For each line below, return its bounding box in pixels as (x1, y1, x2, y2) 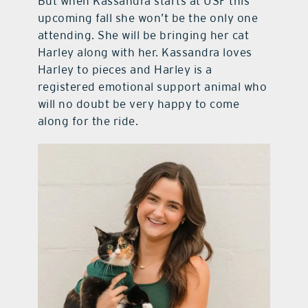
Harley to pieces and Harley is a (37, 62, 212, 76)
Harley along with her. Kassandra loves (37, 45, 252, 59)
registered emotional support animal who (37, 79, 267, 93)
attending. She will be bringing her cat (37, 27, 250, 42)
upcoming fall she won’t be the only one (37, 10, 258, 25)
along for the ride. (37, 113, 139, 128)
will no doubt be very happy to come (37, 96, 240, 111)
